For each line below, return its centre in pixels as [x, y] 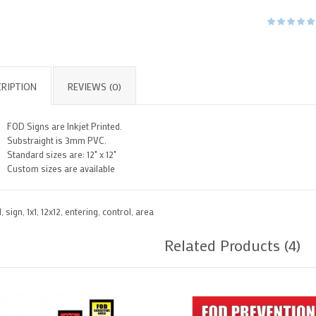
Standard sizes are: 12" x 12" [61, 154]
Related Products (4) [232, 245]
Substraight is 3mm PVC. [57, 140]
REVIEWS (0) [94, 86]
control [116, 211]
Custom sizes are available [61, 168]
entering [81, 211]
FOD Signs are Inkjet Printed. [64, 126]
